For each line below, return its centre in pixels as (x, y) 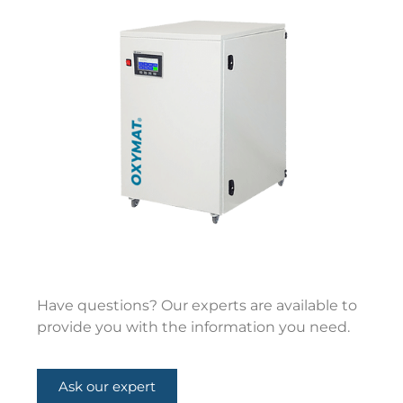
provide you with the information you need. (194, 327)
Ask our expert (107, 387)
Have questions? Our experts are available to (197, 306)
